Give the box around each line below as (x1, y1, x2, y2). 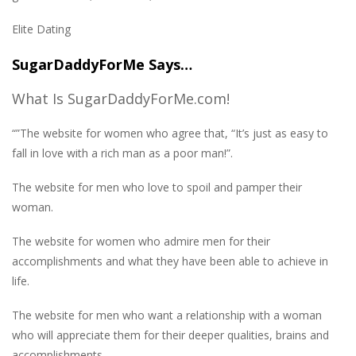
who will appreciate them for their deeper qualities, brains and (12, 327, 329, 343)
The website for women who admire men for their (12, 234, 270, 250)
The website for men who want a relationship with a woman (12, 308, 322, 323)
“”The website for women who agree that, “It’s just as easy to (12, 126, 328, 141)
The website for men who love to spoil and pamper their (12, 180, 302, 195)
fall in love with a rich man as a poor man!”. (12, 145, 233, 161)
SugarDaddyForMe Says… (12, 55, 192, 75)
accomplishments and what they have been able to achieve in (12, 253, 328, 269)
